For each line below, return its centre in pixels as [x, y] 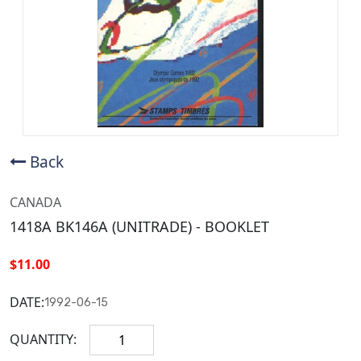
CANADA [35, 202]
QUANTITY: [43, 340]
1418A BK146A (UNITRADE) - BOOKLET [139, 226]
